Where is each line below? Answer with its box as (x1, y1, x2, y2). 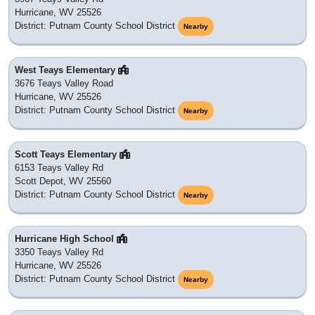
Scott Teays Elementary (15, 149, 120, 160)
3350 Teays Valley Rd (15, 247, 103, 258)
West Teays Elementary (15, 65, 118, 76)
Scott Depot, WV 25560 (15, 176, 111, 187)
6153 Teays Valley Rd (15, 162, 103, 174)
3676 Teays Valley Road (15, 78, 113, 89)
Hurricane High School (15, 233, 117, 245)
